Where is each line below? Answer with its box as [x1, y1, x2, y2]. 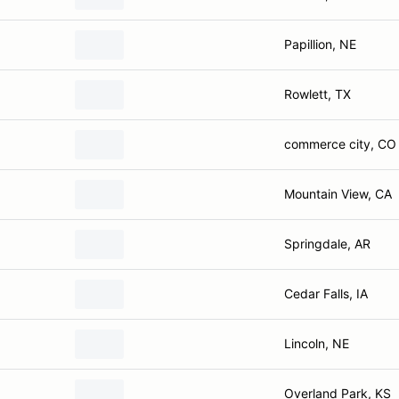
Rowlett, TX [284, 86, 351, 102]
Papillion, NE [284, 37, 356, 52]
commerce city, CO [284, 136, 396, 151]
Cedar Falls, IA [284, 286, 368, 301]
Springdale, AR [284, 236, 370, 251]
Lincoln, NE [284, 336, 349, 351]
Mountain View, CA [284, 186, 392, 201]
